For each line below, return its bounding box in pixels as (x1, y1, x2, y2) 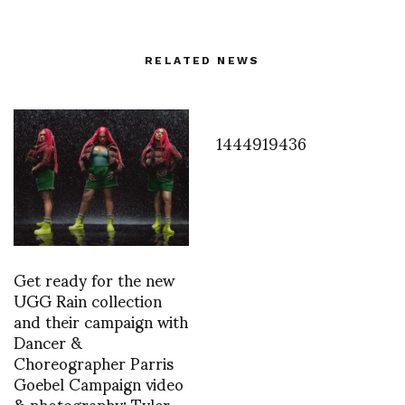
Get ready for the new (14, 254, 174, 303)
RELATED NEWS (145, 54, 260, 68)
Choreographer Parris (14, 337, 174, 386)
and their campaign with (14, 296, 188, 344)
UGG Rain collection (14, 275, 162, 324)
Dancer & (14, 316, 82, 365)
